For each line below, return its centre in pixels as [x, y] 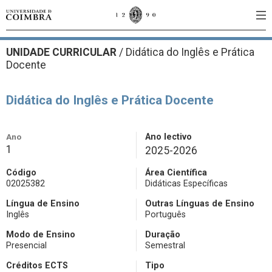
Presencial [26, 246]
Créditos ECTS [37, 266]
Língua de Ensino [43, 204]
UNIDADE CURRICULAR [63, 52]
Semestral [165, 246]
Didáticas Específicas [186, 184]
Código [21, 173]
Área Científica [176, 173]
